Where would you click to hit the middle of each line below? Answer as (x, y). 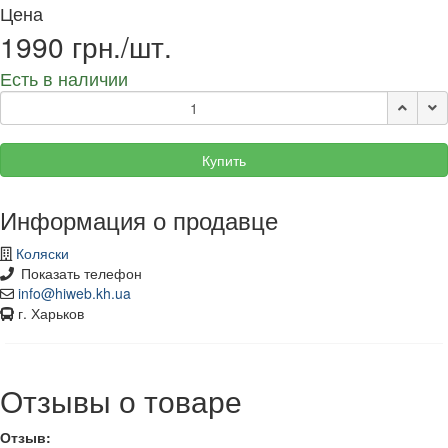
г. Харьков (49, 313)
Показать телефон (81, 273)
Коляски (42, 253)
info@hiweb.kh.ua (74, 293)
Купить (224, 160)
